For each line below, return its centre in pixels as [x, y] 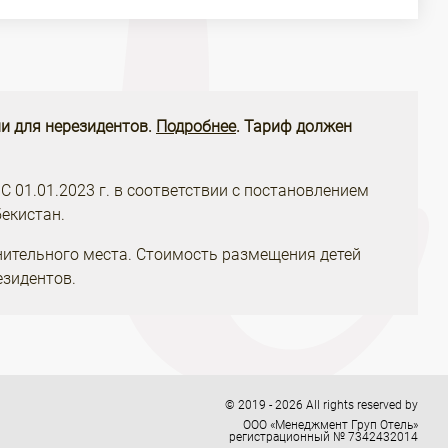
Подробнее [196, 126]
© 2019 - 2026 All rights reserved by [321, 405]
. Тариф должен [294, 126]
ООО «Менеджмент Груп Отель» [330, 425]
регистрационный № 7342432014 [323, 437]
